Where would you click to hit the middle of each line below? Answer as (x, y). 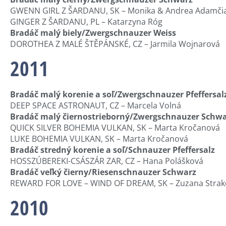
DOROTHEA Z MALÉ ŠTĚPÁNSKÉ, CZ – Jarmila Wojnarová (115, 44)
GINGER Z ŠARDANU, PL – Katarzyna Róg (86, 21)
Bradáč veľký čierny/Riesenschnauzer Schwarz (103, 172)
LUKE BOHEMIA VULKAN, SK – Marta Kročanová (99, 139)
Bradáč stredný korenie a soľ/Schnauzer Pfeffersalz (112, 150)
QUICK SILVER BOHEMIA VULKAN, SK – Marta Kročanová (115, 128)
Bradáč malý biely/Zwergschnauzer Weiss (93, 33)
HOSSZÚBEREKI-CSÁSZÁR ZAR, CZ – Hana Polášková (107, 161)
